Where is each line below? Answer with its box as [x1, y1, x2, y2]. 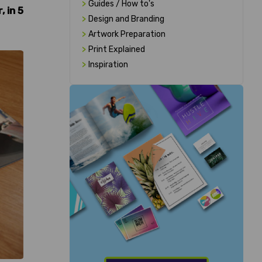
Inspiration [88, 60, 128, 70]
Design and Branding [88, 14, 164, 25]
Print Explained [88, 44, 145, 55]
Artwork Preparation [88, 29, 166, 40]
